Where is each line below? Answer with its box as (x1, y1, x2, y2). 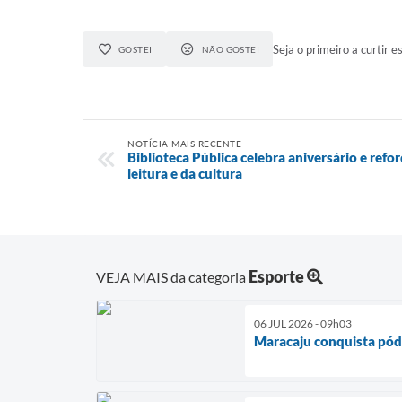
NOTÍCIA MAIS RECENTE (127, 138, 241, 149)
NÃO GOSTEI (201, 44, 260, 55)
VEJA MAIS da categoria (96, 267, 249, 285)
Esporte (249, 266, 304, 286)
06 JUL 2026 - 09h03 (254, 316, 352, 330)
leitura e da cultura (127, 165, 242, 181)
